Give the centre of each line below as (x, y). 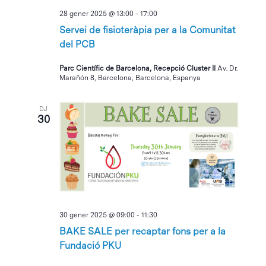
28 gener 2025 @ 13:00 (97, 14)
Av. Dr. (228, 69)
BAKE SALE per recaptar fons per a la (143, 232)
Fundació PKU (91, 246)
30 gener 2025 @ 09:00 (97, 215)
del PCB (77, 45)
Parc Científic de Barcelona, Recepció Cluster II (139, 69)
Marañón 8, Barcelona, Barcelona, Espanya (130, 78)
